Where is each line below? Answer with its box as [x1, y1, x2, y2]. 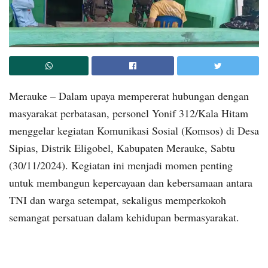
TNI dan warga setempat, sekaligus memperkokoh [9, 192, 226, 207]
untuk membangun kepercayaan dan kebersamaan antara [9, 175, 252, 190]
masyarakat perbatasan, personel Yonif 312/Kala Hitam [9, 105, 248, 120]
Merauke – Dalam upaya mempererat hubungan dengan [9, 88, 249, 103]
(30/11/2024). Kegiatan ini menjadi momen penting [9, 157, 233, 172]
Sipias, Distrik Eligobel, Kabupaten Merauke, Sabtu [9, 140, 235, 155]
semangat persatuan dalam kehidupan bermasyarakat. [9, 209, 239, 224]
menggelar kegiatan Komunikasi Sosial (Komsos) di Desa [9, 123, 259, 138]
